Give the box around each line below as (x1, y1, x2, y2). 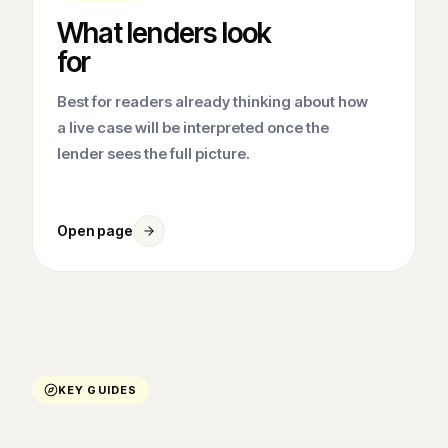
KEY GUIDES (58, 382, 137, 397)
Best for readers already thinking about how (57, 91, 368, 111)
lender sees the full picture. (57, 143, 250, 163)
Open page (57, 221, 133, 239)
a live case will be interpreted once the (57, 117, 329, 137)
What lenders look (57, 15, 272, 50)
